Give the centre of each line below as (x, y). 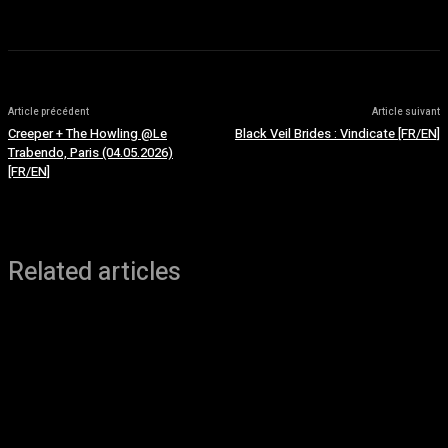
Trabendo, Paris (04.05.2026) (90, 152)
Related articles (94, 272)
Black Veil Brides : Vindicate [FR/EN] (337, 133)
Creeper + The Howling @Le (87, 133)
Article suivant (405, 112)
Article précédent (48, 112)
